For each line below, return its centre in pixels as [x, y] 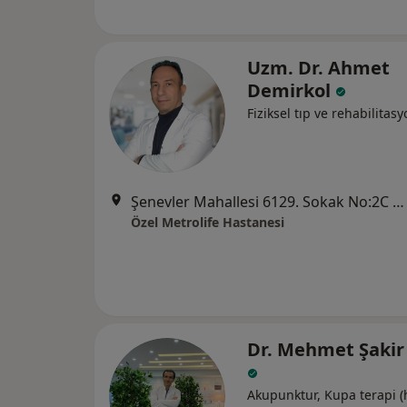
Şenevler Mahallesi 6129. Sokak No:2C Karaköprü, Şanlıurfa [398, 202]
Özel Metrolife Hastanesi [208, 222]
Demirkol [291, 90]
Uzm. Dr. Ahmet [318, 68]
